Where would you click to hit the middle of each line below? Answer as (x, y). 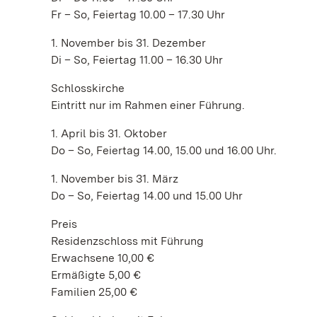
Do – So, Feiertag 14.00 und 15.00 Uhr (148, 195)
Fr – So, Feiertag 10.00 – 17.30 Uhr (138, 14)
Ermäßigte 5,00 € (96, 275)
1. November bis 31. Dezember (128, 42)
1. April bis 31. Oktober (109, 133)
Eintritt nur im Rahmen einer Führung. (148, 105)
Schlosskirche (88, 88)
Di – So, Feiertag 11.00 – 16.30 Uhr (138, 59)
